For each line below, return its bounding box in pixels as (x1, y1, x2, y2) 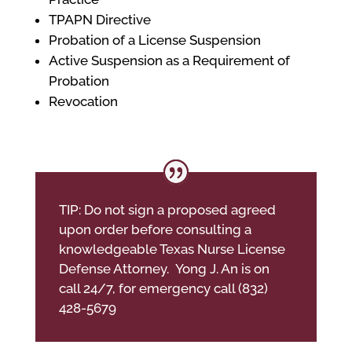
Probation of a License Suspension (48, 32, 261, 49)
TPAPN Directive (48, 12, 151, 28)
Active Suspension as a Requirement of (48, 53, 290, 69)
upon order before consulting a (58, 221, 251, 237)
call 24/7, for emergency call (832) (58, 280, 268, 296)
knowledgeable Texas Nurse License (58, 240, 285, 257)
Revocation (48, 93, 118, 110)
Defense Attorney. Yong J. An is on (58, 260, 269, 277)
